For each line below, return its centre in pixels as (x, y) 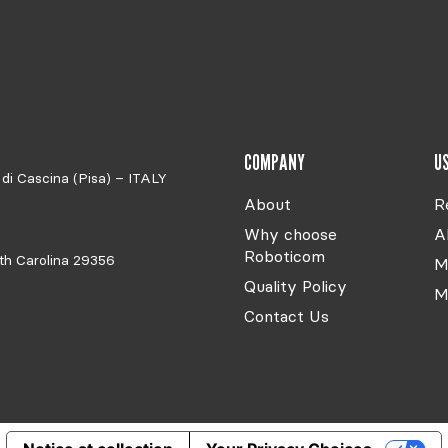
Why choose (290, 233)
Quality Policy (295, 285)
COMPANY (274, 161)
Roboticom (284, 255)
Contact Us (286, 315)
